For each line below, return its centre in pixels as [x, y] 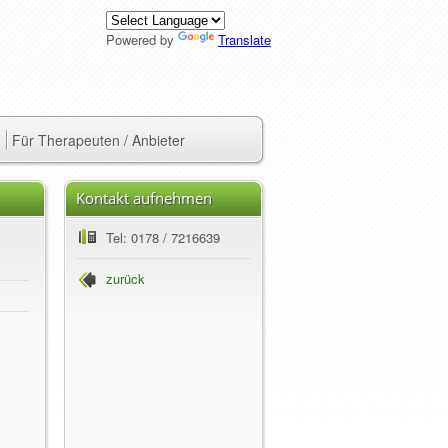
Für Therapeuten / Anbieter [98, 140]
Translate [244, 39]
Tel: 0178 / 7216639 [163, 237]
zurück [125, 278]
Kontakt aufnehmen [144, 198]
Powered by [142, 39]
